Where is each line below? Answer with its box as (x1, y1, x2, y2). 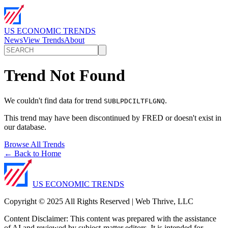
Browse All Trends (4, 139, 65, 149)
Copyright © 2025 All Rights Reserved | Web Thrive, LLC (4, 196, 193, 206)
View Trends (23, 36, 64, 44)
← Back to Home (4, 149, 61, 158)
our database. (4, 122, 46, 131)
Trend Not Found (4, 66, 125, 85)
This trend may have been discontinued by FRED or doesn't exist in (4, 113, 221, 122)
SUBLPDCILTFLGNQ (104, 97, 165, 105)
